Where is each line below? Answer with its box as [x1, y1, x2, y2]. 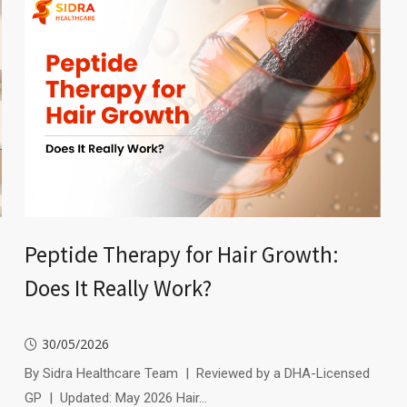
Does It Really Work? [24, 273, 212, 303]
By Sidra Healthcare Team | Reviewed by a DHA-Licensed [24, 364, 370, 382]
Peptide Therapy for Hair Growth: [24, 239, 339, 269]
